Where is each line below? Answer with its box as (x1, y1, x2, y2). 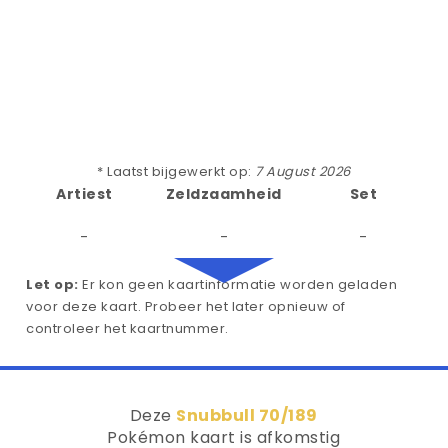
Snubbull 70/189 (176, 404, 318, 427)
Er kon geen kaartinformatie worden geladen (78, 275, 397, 294)
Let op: (26, 275, 79, 294)
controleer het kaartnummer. (26, 319, 229, 338)
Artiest (56, 184, 113, 204)
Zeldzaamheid (165, 184, 282, 204)
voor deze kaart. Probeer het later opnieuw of (26, 297, 346, 316)
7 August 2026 (255, 162, 351, 181)
